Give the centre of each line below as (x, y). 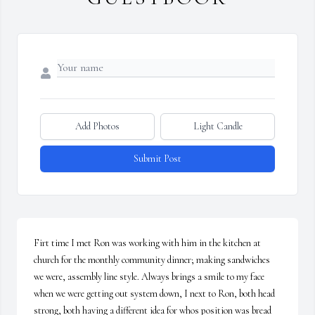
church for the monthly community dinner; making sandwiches (152, 260)
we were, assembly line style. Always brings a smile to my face (149, 277)
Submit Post (157, 159)
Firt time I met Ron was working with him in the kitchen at (147, 243)
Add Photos (97, 127)
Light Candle (218, 127)
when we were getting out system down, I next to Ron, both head (154, 294)
